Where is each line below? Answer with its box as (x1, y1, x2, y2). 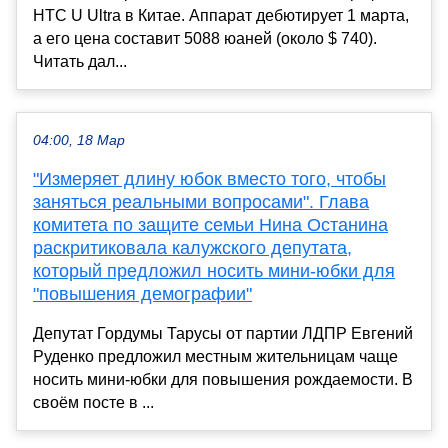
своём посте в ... (33, 393, 154, 411)
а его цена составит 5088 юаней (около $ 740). (33, 29, 377, 47)
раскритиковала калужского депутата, (33, 237, 352, 258)
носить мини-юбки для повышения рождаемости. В (33, 370, 413, 388)
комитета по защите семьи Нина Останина (33, 214, 388, 235)
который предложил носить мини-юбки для (33, 260, 395, 281)
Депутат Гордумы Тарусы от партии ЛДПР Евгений (33, 324, 413, 342)
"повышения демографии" (33, 283, 252, 304)
